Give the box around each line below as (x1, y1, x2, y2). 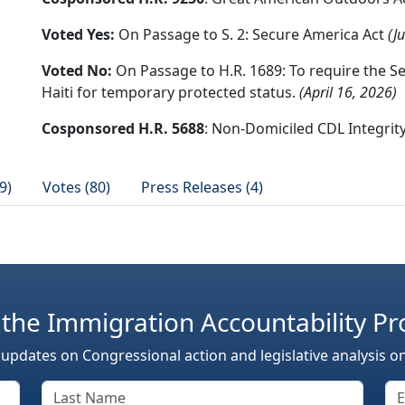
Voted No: (42, 61, 112, 80)
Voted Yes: (42, 24, 115, 44)
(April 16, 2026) (299, 82, 397, 102)
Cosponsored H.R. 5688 (42, 118, 204, 138)
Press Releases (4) (141, 177, 263, 197)
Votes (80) (42, 177, 110, 197)
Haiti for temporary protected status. (42, 82, 299, 102)
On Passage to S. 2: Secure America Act (115, 24, 388, 44)
